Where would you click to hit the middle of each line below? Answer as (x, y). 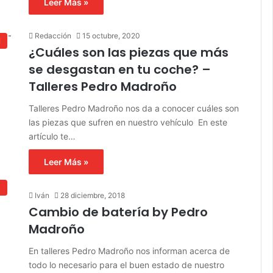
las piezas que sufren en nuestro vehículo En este (128, 122)
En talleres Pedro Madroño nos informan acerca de (129, 250)
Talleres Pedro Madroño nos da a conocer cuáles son (133, 108)
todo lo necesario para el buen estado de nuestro (126, 264)
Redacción (53, 35)
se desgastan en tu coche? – (119, 69)
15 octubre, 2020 (111, 35)
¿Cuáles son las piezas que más (128, 52)
